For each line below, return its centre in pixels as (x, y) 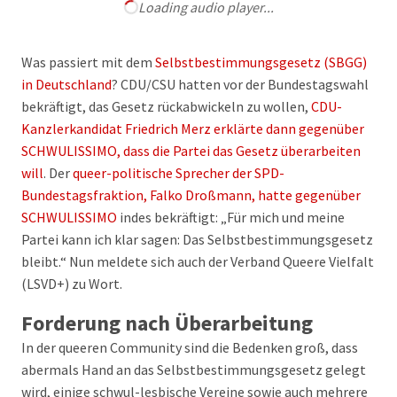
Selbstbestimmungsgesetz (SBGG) (260, 62)
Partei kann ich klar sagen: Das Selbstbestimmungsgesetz (197, 239)
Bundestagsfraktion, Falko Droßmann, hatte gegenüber (191, 195)
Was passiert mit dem (87, 62)
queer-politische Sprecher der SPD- (179, 173)
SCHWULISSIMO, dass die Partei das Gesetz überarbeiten (191, 151)
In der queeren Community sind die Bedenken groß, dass (190, 347)
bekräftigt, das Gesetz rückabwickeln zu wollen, (165, 106)
